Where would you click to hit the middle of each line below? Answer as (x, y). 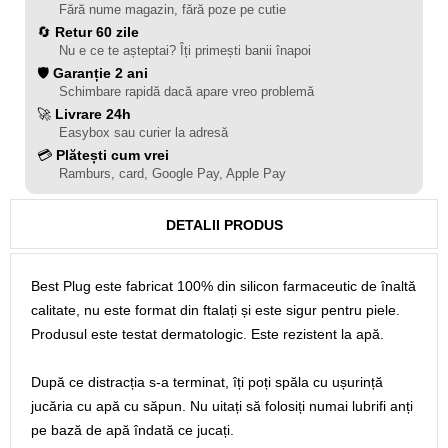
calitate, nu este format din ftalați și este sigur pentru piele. (215, 310)
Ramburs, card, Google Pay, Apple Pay (172, 173)
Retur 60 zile (97, 32)
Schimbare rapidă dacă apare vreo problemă (186, 91)
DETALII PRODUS (224, 225)
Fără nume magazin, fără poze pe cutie (172, 9)
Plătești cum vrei (112, 155)
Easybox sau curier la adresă (143, 132)
